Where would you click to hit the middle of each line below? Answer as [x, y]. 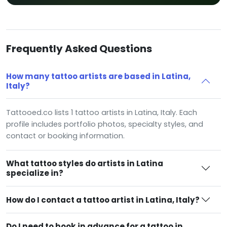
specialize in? [35, 173]
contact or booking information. [65, 136]
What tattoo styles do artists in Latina [85, 164]
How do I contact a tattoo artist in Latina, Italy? [103, 200]
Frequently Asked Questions [79, 49]
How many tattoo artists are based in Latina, [98, 77]
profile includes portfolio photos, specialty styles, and [105, 124]
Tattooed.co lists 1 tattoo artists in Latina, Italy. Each [102, 113]
